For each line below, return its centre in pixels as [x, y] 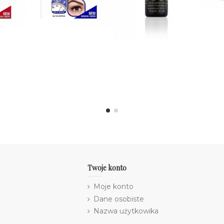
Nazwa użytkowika [126, 211]
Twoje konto [107, 168]
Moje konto [113, 186]
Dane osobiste [118, 199]
